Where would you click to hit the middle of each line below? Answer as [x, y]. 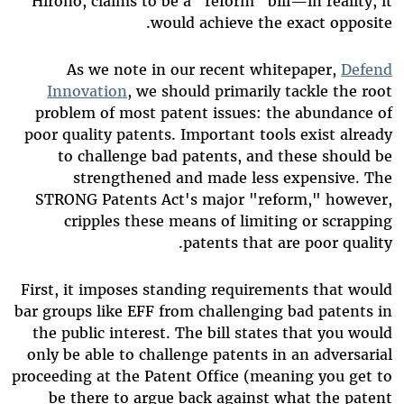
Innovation [87, 92]
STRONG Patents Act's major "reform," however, [214, 200]
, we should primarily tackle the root [260, 92]
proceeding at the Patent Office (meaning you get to [202, 376]
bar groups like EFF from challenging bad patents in [204, 312]
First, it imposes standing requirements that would [207, 290]
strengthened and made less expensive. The [233, 178]
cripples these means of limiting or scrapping [229, 221]
